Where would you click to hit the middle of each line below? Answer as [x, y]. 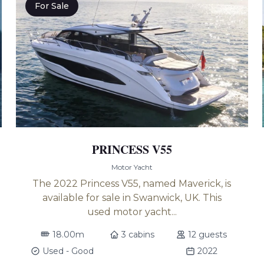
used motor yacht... [132, 212]
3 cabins [138, 235]
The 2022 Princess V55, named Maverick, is [132, 184]
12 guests [208, 235]
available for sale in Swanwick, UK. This [132, 198]
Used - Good [68, 251]
